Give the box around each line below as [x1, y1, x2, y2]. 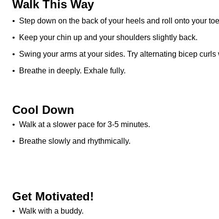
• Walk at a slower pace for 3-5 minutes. [12, 120, 150, 129]
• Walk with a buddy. [12, 207, 84, 215]
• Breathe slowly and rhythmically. [12, 137, 131, 145]
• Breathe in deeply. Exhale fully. [12, 66, 126, 75]
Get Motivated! [12, 190, 94, 203]
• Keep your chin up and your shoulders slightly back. [12, 33, 197, 42]
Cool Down [12, 103, 74, 116]
